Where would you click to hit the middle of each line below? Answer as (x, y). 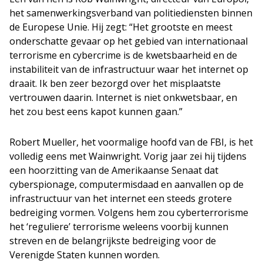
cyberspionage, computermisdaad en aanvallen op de (127, 184)
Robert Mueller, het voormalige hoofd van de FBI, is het (131, 142)
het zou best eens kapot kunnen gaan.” (96, 112)
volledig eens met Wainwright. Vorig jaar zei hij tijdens (128, 156)
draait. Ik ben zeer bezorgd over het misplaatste (115, 83)
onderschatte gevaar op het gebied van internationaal (129, 41)
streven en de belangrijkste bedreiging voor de (113, 241)
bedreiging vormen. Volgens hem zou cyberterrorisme (129, 213)
